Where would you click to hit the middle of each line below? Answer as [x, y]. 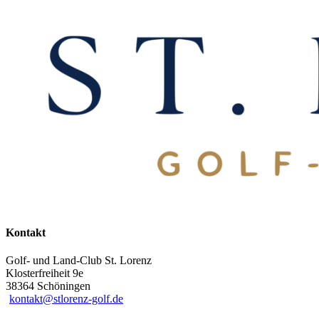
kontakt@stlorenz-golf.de [66, 298]
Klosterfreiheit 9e [45, 273]
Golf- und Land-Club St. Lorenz [79, 260]
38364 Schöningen [48, 286]
